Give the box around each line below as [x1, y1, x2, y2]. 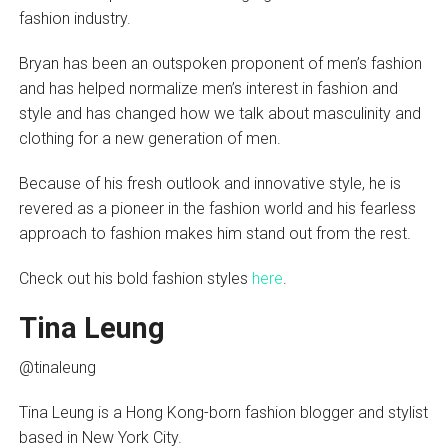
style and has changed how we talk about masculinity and [18, 103, 421, 123]
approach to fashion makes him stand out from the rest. [18, 223, 415, 243]
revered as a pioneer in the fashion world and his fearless [18, 198, 416, 218]
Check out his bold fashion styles [18, 268, 252, 288]
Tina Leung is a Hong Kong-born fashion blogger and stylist [18, 402, 428, 422]
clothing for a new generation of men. [18, 128, 285, 148]
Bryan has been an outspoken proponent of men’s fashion [18, 53, 422, 73]
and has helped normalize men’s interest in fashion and [18, 78, 398, 98]
